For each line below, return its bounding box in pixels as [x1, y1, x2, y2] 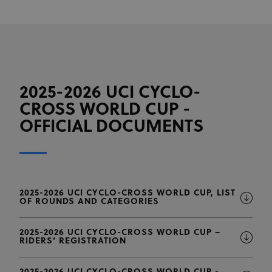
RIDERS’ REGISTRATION [19, 236, 126, 246]
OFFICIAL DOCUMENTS [19, 117, 203, 137]
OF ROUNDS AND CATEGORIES [19, 197, 159, 206]
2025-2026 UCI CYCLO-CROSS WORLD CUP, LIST [19, 188, 236, 198]
